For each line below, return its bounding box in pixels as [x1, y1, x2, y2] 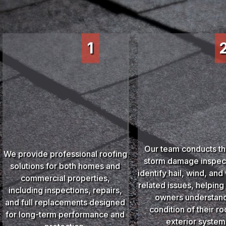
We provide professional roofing [3, 148, 127, 159]
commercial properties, [20, 173, 110, 183]
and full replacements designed [5, 197, 126, 207]
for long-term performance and [6, 209, 125, 219]
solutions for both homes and [10, 160, 121, 171]
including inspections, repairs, [8, 185, 122, 195]
